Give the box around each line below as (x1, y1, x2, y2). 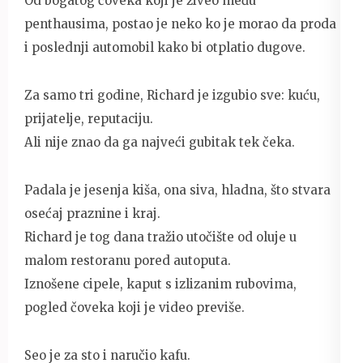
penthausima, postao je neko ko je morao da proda (24, 15, 336, 32)
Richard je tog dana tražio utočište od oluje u (24, 228, 297, 245)
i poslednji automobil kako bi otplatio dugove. (24, 39, 305, 55)
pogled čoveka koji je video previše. (24, 299, 245, 315)
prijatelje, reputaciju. (24, 110, 153, 126)
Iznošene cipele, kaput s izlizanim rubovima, (24, 275, 297, 292)
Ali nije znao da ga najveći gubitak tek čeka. (24, 134, 295, 150)
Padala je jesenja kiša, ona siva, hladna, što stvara (24, 181, 331, 198)
